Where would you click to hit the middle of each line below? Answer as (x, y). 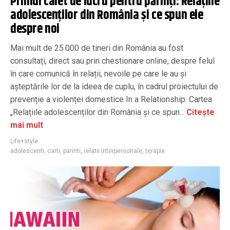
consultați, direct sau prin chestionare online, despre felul (112, 61)
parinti (72, 151)
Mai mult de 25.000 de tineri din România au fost (97, 48)
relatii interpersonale (113, 151)
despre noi (35, 29)
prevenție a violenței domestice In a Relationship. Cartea (111, 99)
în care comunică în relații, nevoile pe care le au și (98, 73)
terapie (155, 151)
